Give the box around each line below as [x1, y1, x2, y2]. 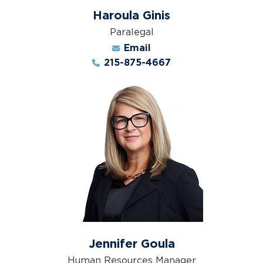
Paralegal [109, 26, 154, 37]
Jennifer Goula [88, 238, 175, 250]
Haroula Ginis [93, 10, 170, 22]
